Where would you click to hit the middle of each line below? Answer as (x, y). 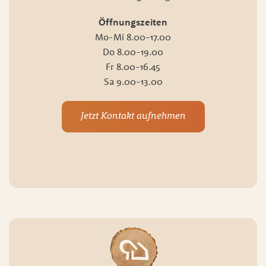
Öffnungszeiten (133, 22)
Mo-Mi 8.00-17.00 (133, 37)
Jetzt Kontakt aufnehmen (133, 117)
